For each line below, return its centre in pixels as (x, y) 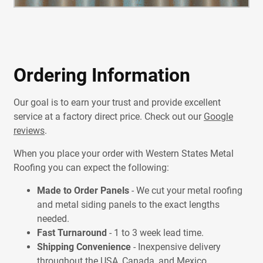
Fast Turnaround (72, 233)
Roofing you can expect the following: (91, 168)
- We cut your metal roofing (186, 191)
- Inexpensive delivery (176, 247)
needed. (53, 219)
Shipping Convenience (84, 247)
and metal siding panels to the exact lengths (128, 205)
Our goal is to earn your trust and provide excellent (117, 103)
